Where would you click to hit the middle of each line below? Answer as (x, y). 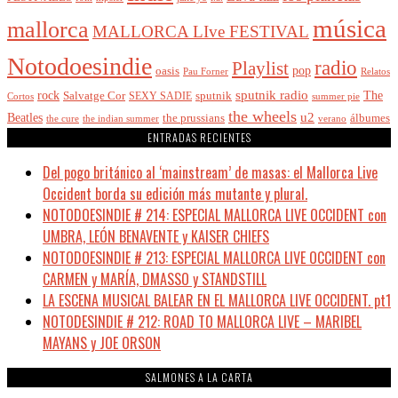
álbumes (370, 117)
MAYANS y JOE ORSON (102, 342)
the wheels (263, 116)
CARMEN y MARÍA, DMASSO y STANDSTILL (155, 279)
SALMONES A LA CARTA (199, 377)
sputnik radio (272, 94)
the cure (63, 118)
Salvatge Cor (94, 95)
